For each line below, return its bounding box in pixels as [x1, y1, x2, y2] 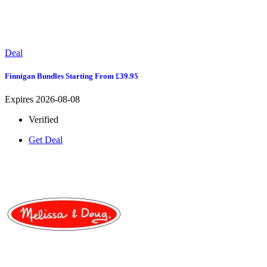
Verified [29, 114, 58, 125]
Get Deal [29, 134, 63, 145]
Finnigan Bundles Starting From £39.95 [5, 71, 138, 80]
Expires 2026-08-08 [5, 94, 80, 104]
